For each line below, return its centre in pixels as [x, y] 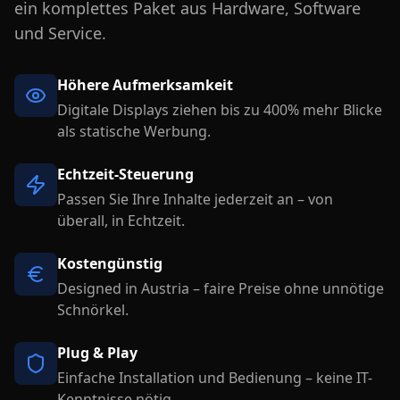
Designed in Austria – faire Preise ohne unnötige [221, 288]
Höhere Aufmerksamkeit [145, 85]
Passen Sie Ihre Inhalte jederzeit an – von [195, 199]
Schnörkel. [93, 310]
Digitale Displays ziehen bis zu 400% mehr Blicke [220, 110]
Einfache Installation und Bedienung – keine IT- [215, 378]
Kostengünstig [110, 263]
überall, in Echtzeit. [121, 221]
